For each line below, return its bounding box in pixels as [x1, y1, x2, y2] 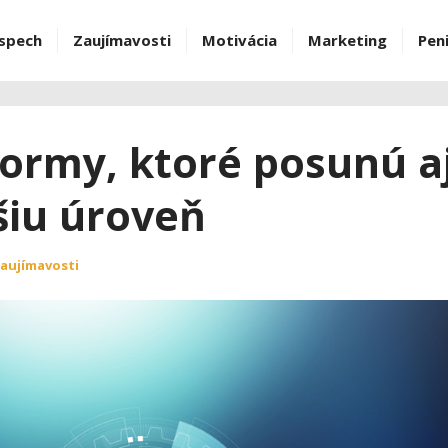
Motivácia [202, 30, 277, 50]
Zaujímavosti [73, 30, 171, 50]
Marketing [308, 30, 387, 50]
